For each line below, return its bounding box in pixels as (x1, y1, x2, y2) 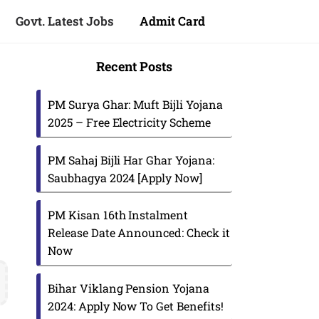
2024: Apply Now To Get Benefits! (48, 298, 224, 313)
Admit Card (140, 13, 205, 29)
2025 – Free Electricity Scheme (48, 115, 211, 130)
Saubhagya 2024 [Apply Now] (48, 169, 202, 185)
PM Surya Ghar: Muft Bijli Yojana (48, 97, 223, 112)
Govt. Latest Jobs (16, 13, 114, 29)
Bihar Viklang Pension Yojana (48, 280, 209, 296)
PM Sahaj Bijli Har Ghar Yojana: (48, 152, 214, 167)
